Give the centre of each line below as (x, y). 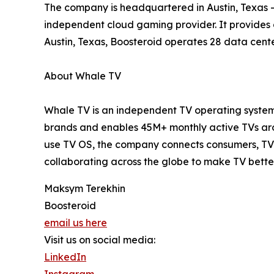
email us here (76, 222)
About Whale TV (83, 76)
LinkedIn (65, 257)
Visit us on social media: (100, 239)
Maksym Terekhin (85, 188)
